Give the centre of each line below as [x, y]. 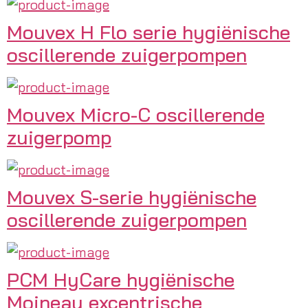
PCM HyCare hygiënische [121, 279]
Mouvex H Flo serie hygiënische [148, 32]
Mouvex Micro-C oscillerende [136, 114]
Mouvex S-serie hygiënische [132, 197]
